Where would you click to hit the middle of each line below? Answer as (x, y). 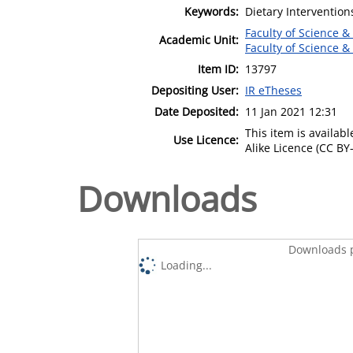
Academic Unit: (199, 39)
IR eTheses (273, 90)
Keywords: (212, 11)
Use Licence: (206, 139)
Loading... (187, 265)
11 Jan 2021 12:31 (291, 111)
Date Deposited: (197, 111)
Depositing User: (195, 90)
